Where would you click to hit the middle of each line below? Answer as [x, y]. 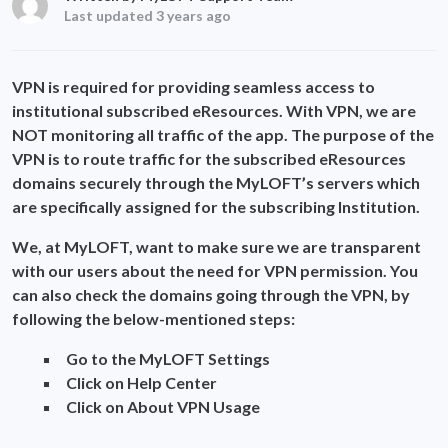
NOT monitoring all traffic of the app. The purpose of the [223, 134]
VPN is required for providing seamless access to [193, 86]
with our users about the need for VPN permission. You [215, 270]
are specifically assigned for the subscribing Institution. [216, 206]
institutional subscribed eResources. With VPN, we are [214, 110]
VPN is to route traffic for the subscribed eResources [209, 158]
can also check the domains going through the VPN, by [211, 294]
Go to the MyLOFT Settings [168, 358]
